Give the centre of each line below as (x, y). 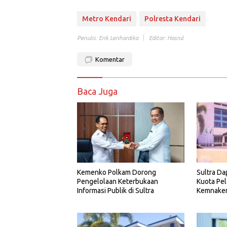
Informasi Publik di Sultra (116, 190)
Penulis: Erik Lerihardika (108, 38)
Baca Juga (97, 91)
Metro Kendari (107, 19)
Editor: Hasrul (166, 38)
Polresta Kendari (173, 19)
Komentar (110, 59)
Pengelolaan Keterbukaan (118, 181)
